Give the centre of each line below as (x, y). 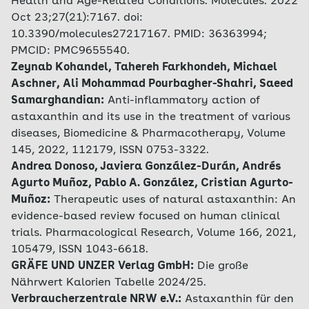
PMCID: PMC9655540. (70, 51)
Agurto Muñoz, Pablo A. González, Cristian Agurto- (152, 183)
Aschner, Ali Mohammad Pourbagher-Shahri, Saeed (152, 84)
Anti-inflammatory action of (184, 101)
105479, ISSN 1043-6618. (80, 250)
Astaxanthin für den (239, 299)
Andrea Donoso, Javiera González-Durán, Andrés (146, 167)
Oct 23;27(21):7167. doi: (77, 18)
